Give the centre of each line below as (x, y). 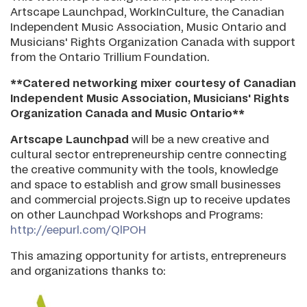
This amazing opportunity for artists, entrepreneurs (148, 257)
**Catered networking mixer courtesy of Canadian (153, 84)
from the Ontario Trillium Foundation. (110, 58)
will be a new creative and (199, 140)
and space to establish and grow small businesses (146, 185)
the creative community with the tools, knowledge (144, 170)
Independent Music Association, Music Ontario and (148, 28)
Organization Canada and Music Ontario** (127, 114)
